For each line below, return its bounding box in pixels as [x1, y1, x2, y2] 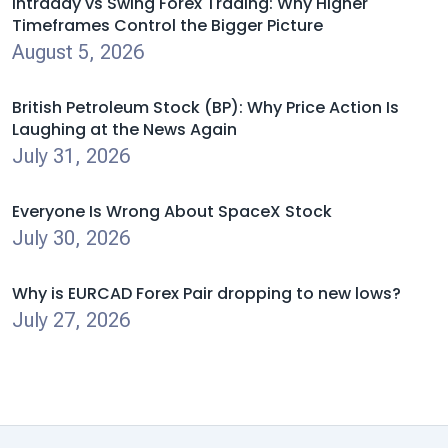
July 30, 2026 [12, 226, 130, 250]
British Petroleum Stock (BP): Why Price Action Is [12, 96, 399, 119]
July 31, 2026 [12, 144, 130, 168]
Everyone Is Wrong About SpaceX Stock [12, 200, 332, 223]
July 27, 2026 [12, 308, 130, 332]
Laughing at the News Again [12, 118, 237, 141]
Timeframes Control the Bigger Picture [12, 14, 323, 37]
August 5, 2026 [12, 40, 144, 64]
